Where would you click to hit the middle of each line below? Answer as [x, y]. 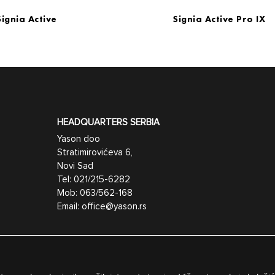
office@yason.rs [114, 207]
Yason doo [79, 139]
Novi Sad [75, 166]
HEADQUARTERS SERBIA [108, 123]
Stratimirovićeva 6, [95, 153]
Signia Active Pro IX [219, 20]
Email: [69, 207]
